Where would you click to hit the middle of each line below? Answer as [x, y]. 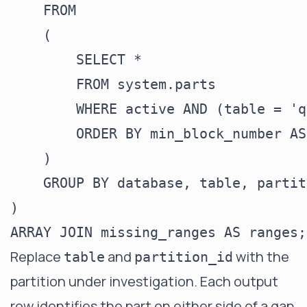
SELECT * [76, 60]
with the [261, 257]
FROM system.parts [113, 84]
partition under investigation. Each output [144, 281]
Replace [37, 257]
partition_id [184, 257]
